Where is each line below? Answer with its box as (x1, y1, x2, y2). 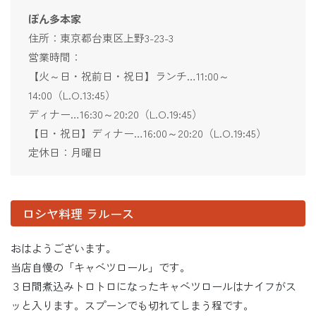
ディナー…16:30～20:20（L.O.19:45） (28, 107, 202, 122)
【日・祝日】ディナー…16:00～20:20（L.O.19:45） (28, 126, 267, 141)
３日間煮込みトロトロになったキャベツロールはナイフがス (11, 279, 296, 294)
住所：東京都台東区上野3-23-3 (28, 30, 174, 46)
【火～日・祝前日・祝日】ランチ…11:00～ (28, 68, 229, 84)
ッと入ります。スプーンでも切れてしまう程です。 (11, 298, 254, 313)
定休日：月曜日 (28, 145, 102, 160)
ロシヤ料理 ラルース (23, 204, 134, 222)
